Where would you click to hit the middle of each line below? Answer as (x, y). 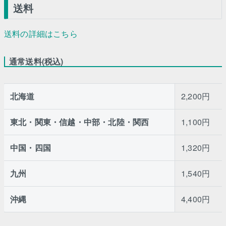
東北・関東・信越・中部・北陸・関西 (80, 122)
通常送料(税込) (36, 61)
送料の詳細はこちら (41, 33)
